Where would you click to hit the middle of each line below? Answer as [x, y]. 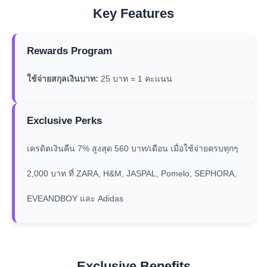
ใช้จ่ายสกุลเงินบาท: [63, 78]
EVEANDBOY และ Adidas [75, 198]
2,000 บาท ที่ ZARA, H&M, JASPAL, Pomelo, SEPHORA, [132, 173]
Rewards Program [69, 51]
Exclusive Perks [64, 120]
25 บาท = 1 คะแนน [135, 78]
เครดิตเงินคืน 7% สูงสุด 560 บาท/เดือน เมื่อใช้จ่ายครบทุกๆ [133, 148]
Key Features [133, 13]
